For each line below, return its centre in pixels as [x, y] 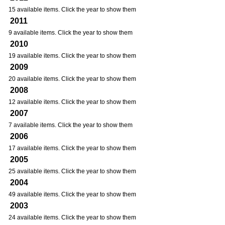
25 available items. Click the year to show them [72, 171]
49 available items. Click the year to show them [72, 194]
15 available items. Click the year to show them [72, 10]
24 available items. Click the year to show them [72, 217]
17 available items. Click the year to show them [72, 148]
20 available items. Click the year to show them [72, 79]
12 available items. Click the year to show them [72, 102]
